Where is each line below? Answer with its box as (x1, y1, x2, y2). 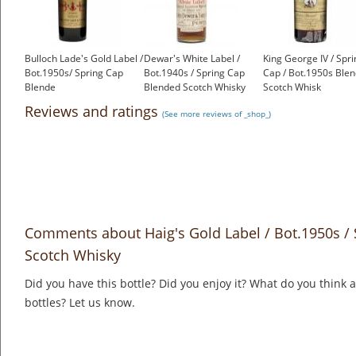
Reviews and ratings (25, 102, 162, 122)
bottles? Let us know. (25, 295, 135, 311)
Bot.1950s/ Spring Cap (25, 66, 123, 80)
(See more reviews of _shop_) (162, 108, 271, 120)
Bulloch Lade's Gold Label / (25, 52, 143, 66)
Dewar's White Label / (144, 52, 240, 66)
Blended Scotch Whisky (144, 80, 246, 95)
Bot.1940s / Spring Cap (144, 66, 245, 80)
